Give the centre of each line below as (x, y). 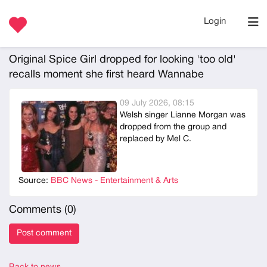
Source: (35, 181)
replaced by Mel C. (156, 139)
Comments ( (38, 210)
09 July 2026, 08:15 (157, 103)
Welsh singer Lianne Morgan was (183, 115)
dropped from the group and (173, 127)
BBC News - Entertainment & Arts (114, 181)
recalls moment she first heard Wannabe (106, 75)
